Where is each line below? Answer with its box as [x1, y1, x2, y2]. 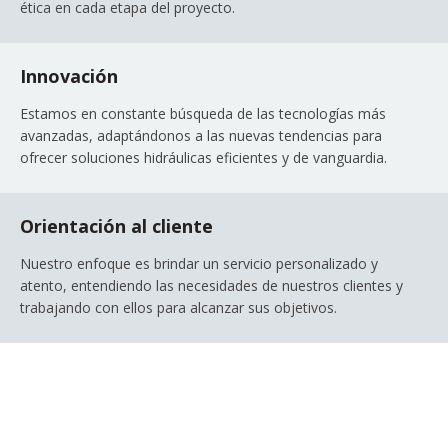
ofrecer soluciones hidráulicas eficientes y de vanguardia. [20, 148, 387, 168]
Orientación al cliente [20, 214, 213, 239]
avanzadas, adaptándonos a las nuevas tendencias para [20, 126, 382, 146]
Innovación [20, 64, 118, 89]
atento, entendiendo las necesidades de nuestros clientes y [20, 276, 403, 296]
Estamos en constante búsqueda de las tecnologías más [20, 104, 386, 124]
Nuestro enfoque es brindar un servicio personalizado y [20, 254, 378, 274]
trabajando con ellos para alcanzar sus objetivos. [20, 298, 337, 318]
